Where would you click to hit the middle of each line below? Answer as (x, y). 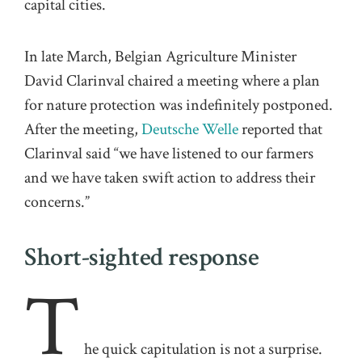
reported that (280, 130)
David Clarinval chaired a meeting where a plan (172, 81)
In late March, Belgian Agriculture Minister (160, 57)
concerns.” (57, 202)
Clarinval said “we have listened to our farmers (169, 154)
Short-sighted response (141, 257)
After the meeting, (83, 130)
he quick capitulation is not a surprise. (203, 349)
